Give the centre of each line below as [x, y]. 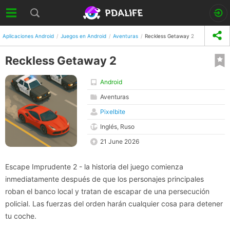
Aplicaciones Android [28, 36]
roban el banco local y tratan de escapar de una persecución [107, 191]
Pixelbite [113, 112]
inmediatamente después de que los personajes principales [104, 179]
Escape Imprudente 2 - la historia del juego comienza [94, 167]
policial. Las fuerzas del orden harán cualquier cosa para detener [114, 204]
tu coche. [21, 216]
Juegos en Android [83, 36]
